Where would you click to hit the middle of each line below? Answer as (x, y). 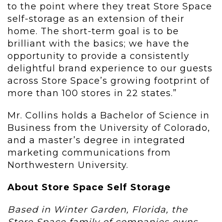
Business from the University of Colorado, (109, 128)
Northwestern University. (68, 165)
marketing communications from (89, 153)
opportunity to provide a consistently (98, 56)
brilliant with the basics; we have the (98, 44)
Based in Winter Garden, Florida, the (98, 210)
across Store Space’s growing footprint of (109, 81)
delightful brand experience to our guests (110, 69)
